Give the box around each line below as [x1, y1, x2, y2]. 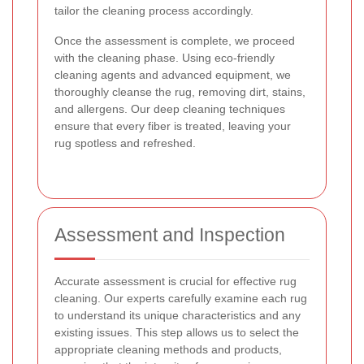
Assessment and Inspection [54, 223, 285, 245]
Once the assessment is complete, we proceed [54, 33, 295, 47]
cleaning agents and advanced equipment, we [54, 67, 291, 81]
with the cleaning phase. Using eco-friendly [54, 50, 275, 64]
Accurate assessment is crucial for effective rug [54, 274, 297, 288]
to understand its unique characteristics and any [54, 308, 301, 322]
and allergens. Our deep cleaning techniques [54, 102, 285, 115]
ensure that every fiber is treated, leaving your [54, 119, 291, 132]
